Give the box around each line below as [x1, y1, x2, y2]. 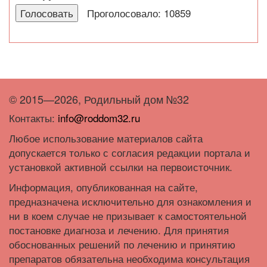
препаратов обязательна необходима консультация [9, 251, 250, 266]
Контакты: [9, 110, 58, 125]
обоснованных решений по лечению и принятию [9, 237, 235, 252]
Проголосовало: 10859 [78, 5, 191, 20]
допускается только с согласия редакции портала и [9, 145, 250, 160]
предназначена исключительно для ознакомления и [9, 194, 252, 209]
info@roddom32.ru [58, 110, 140, 125]
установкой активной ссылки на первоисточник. [9, 159, 232, 174]
